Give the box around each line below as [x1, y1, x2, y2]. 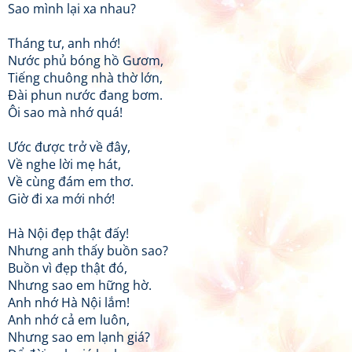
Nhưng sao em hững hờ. [8, 277, 152, 294]
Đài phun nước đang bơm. [8, 86, 163, 104]
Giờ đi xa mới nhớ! [8, 190, 115, 207]
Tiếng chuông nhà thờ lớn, [8, 69, 163, 86]
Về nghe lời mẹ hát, [8, 156, 121, 173]
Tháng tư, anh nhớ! [8, 35, 120, 52]
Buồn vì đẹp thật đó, [8, 259, 127, 277]
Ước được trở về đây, [8, 138, 130, 156]
